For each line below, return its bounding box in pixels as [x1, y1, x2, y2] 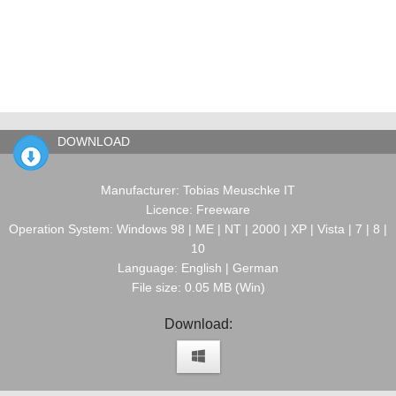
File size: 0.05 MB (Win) [131, 280, 265, 294]
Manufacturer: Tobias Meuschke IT [101, 183, 295, 197]
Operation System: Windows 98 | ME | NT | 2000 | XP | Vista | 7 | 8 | [9, 222, 387, 236]
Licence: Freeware [146, 202, 250, 217]
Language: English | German [118, 261, 278, 275]
